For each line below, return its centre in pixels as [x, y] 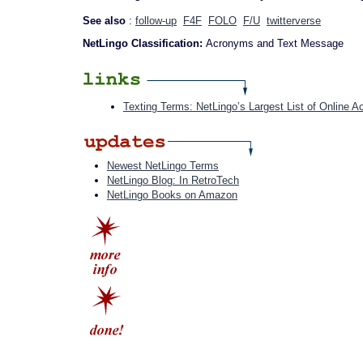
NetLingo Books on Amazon [172, 195]
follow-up [156, 21]
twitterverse [294, 21]
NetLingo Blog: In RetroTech [173, 180]
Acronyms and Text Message [275, 43]
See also [106, 21]
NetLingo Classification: [144, 43]
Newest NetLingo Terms [163, 166]
